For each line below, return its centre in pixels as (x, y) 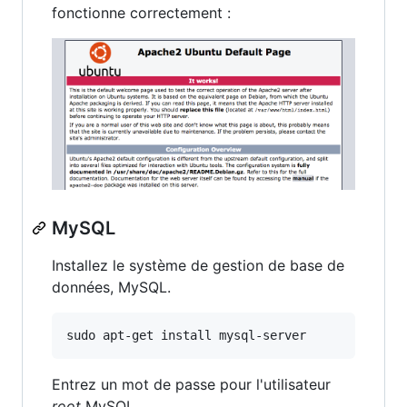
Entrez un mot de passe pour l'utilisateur (191, 384)
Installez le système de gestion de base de (198, 265)
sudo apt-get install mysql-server (186, 335)
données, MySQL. (111, 287)
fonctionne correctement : (141, 12)
